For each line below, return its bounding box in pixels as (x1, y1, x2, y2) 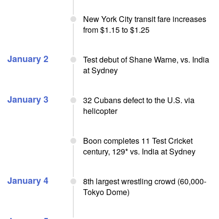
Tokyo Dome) (83, 186, 130, 197)
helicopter (83, 105, 117, 116)
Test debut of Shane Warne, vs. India (83, 54, 209, 65)
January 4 (7, 174, 48, 187)
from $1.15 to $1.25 (83, 24, 150, 35)
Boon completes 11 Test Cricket (83, 135, 193, 146)
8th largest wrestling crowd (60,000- (83, 175, 206, 187)
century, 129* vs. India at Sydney (83, 146, 196, 157)
